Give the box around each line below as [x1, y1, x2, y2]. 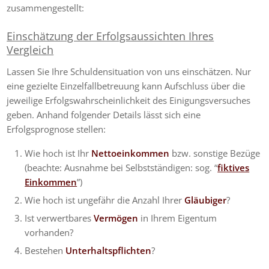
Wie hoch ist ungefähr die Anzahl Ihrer [25, 194, 185, 207]
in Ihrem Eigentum [141, 212, 217, 225]
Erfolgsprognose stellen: [7, 123, 106, 136]
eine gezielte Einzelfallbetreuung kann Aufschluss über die [7, 80, 246, 92]
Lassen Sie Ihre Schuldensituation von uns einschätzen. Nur [7, 65, 252, 78]
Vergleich [7, 42, 54, 57]
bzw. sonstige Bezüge [172, 147, 261, 160]
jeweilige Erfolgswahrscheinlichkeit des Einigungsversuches [7, 94, 251, 107]
